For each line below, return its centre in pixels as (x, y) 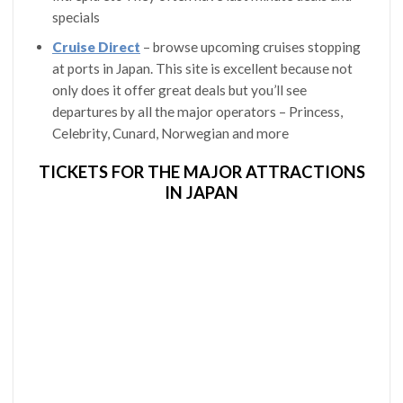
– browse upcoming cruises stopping (250, 46)
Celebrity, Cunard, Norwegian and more (170, 133)
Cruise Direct (96, 46)
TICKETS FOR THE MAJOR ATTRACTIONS (201, 171)
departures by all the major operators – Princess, (197, 111)
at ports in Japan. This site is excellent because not (202, 68)
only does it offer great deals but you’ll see (179, 90)
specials (76, 17)
